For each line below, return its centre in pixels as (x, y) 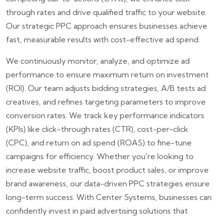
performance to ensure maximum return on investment (107, 74)
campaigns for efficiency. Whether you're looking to (100, 156)
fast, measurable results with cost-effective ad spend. (103, 39)
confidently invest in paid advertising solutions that (97, 210)
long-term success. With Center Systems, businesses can (109, 197)
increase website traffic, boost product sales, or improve (107, 170)
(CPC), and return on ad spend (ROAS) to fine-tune (99, 142)
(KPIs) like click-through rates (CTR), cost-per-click (97, 129)
